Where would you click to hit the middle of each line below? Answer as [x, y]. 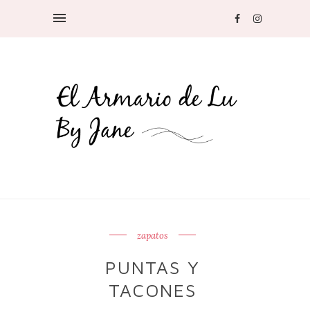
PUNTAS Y [153, 267]
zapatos [153, 236]
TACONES [153, 290]
